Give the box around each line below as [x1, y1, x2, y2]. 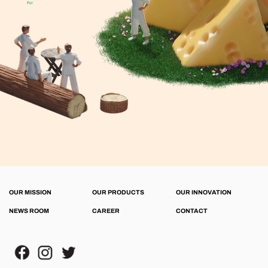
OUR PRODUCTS [92, 188, 145, 196]
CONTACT [175, 207, 208, 214]
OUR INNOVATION [175, 188, 232, 196]
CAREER [92, 207, 120, 214]
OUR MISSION [9, 188, 51, 196]
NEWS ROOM [9, 207, 49, 214]
